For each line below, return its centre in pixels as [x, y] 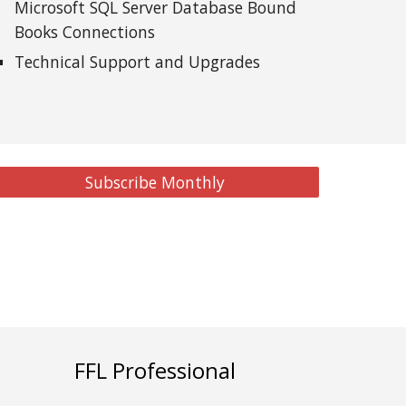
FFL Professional [155, 370]
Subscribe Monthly [155, 182]
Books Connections [85, 32]
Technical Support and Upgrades [138, 62]
